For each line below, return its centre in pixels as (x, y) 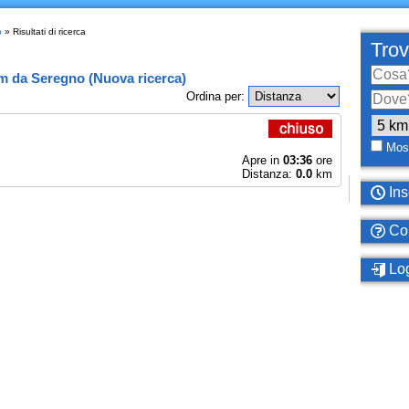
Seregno (58, 78)
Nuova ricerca (137, 78)
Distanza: (268, 174)
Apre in (262, 160)
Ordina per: (217, 96)
